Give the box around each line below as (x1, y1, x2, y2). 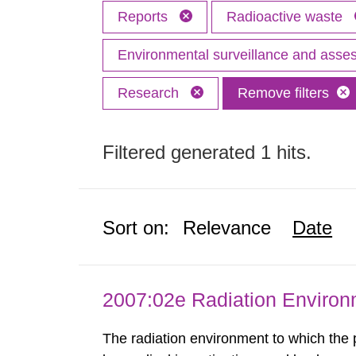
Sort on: (103, 217, 170, 238)
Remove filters (238, 85, 330, 101)
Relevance (183, 217, 272, 238)
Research (118, 85, 184, 101)
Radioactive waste (226, 9, 347, 25)
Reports (118, 9, 172, 25)
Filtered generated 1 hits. (103, 141, 312, 163)
